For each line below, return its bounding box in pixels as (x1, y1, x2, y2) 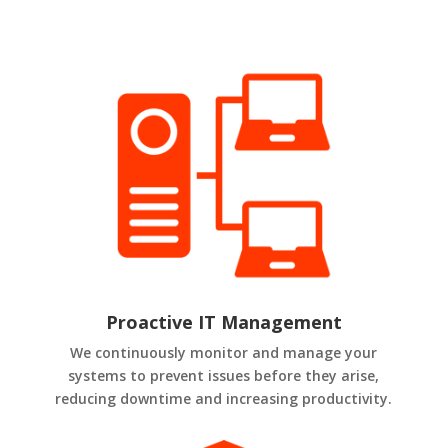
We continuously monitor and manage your (70, 342, 378, 362)
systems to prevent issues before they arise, (68, 365, 380, 385)
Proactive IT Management (105, 309, 342, 334)
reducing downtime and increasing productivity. (55, 388, 393, 408)
